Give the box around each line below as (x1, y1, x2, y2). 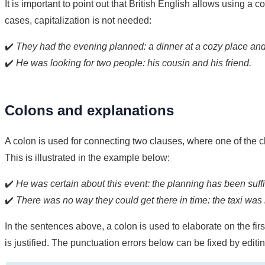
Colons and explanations (5, 102, 174, 118)
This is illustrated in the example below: (5, 152, 170, 163)
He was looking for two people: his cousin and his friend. (16, 57, 251, 68)
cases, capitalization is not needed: (5, 15, 151, 25)
